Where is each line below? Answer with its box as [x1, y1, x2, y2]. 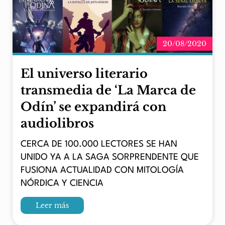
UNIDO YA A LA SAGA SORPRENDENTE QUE [21, 153, 199, 162]
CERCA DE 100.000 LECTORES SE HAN [21, 140, 177, 149]
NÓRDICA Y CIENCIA [21, 179, 103, 188]
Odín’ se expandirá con [21, 99, 166, 114]
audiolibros [21, 116, 94, 131]
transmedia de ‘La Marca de [21, 82, 196, 97]
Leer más [36, 201, 69, 210]
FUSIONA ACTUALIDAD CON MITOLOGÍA [21, 166, 184, 175]
